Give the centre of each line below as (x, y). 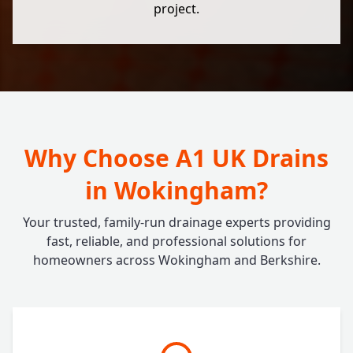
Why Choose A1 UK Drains (176, 158)
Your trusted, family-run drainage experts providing (176, 222)
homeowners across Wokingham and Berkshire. (176, 260)
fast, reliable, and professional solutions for (176, 241)
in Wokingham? (176, 190)
